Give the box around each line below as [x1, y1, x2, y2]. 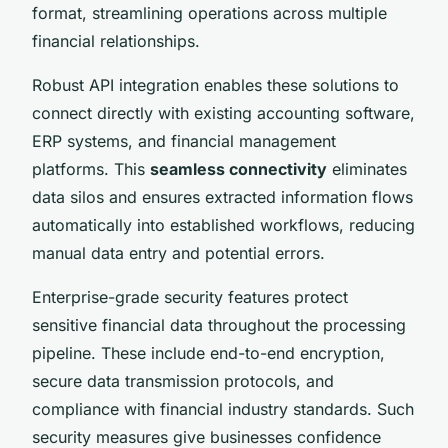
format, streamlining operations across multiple [32, 2, 387, 23]
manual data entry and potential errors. [32, 242, 325, 263]
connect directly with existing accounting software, [32, 102, 415, 123]
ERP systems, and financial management [32, 130, 336, 151]
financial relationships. [32, 30, 200, 51]
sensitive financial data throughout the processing [32, 314, 406, 335]
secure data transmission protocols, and [32, 370, 334, 391]
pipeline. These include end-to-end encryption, [32, 342, 385, 363]
